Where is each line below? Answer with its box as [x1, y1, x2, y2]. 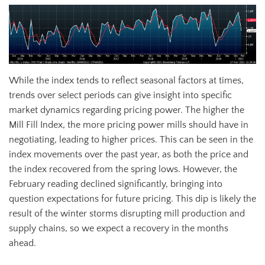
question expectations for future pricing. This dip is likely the [9, 193, 256, 204]
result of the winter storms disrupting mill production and [9, 208, 245, 219]
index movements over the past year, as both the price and [9, 148, 248, 160]
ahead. [9, 237, 36, 248]
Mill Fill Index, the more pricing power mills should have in [9, 119, 248, 130]
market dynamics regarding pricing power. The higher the [9, 104, 244, 115]
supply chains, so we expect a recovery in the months [9, 222, 228, 234]
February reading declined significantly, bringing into [9, 178, 222, 189]
